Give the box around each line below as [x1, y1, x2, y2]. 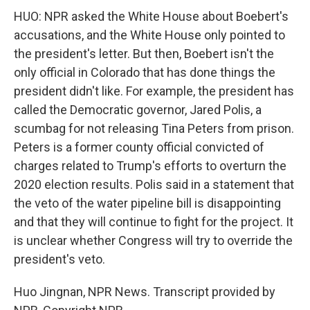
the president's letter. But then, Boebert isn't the [14, 46, 274, 61]
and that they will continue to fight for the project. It [14, 215, 293, 229]
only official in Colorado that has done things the [14, 65, 275, 80]
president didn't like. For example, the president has [14, 84, 294, 98]
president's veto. [14, 252, 105, 266]
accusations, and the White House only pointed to [14, 28, 285, 42]
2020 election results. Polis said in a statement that [14, 177, 294, 192]
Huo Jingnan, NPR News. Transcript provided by [14, 284, 275, 299]
